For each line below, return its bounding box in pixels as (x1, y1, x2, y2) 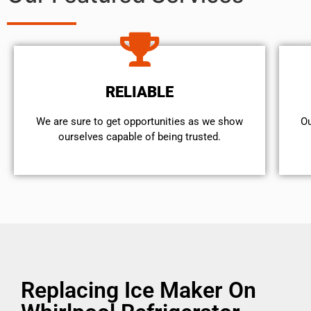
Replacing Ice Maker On (21, 277, 256, 304)
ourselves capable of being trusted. (58, 131, 221, 144)
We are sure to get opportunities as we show (36, 115, 244, 128)
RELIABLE (106, 83, 174, 101)
